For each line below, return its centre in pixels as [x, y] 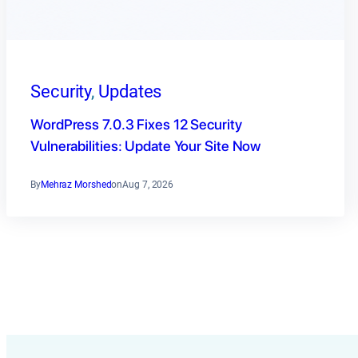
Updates [130, 92]
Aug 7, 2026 [148, 185]
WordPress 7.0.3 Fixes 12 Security [136, 125]
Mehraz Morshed [76, 185]
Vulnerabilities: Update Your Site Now [146, 146]
